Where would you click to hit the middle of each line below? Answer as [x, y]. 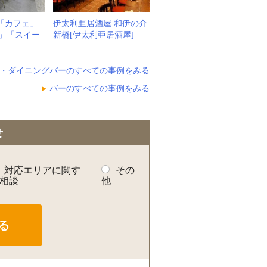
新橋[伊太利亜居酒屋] [94, 35]
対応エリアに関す [42, 170]
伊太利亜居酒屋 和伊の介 [100, 24]
